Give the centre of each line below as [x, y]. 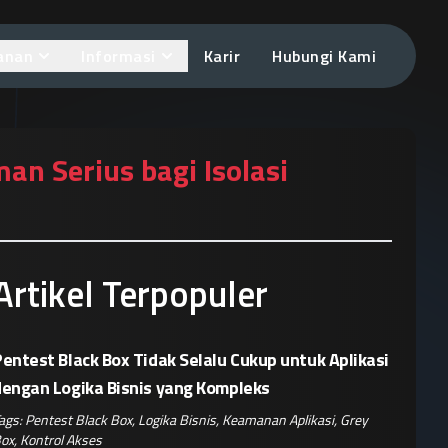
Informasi [118, 56]
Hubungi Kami [324, 56]
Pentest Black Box [78, 419]
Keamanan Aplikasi [278, 419]
